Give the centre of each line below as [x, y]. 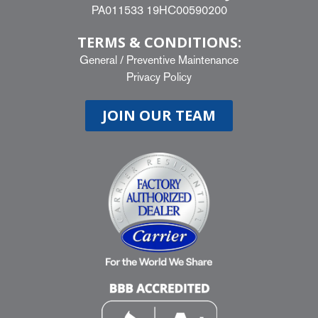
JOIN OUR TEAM [159, 115]
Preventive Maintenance [182, 60]
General [98, 60]
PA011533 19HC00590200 [159, 10]
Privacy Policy [159, 77]
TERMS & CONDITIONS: [159, 42]
